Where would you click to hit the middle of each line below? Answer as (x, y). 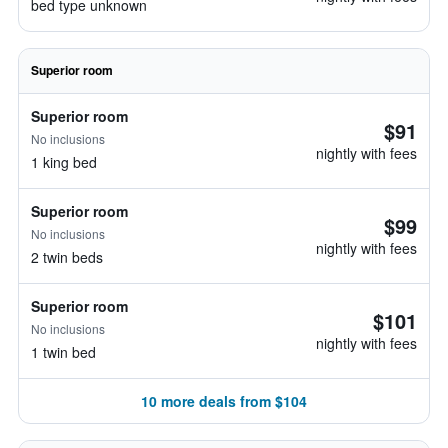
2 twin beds (67, 257)
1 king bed (64, 162)
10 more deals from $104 (224, 401)
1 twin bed (63, 352)
